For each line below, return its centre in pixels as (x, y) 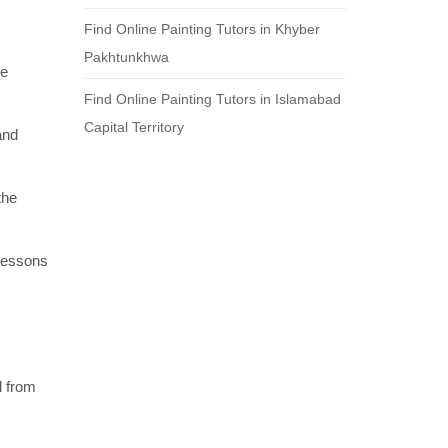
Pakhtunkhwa (126, 56)
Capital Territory (133, 126)
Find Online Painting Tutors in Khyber (201, 28)
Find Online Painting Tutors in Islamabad (212, 98)
